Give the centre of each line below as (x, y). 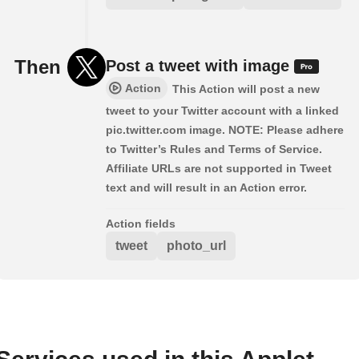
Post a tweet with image (200, 65)
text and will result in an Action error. (206, 187)
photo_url (196, 245)
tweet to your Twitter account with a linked (222, 110)
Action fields (141, 223)
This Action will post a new (246, 89)
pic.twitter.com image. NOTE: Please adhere (225, 129)
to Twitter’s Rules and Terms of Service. (214, 149)
